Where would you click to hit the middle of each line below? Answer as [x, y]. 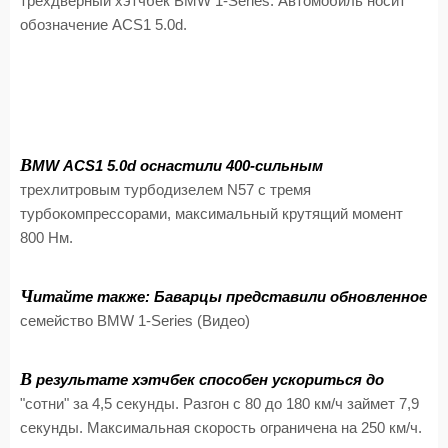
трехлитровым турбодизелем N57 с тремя [165, 190]
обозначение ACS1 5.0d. [103, 25]
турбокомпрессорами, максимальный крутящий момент [211, 214]
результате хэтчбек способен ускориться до [208, 380]
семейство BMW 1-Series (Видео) [135, 321]
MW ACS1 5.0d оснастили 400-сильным [177, 166]
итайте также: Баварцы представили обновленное [230, 297]
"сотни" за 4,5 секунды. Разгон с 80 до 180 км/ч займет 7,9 [219, 404]
